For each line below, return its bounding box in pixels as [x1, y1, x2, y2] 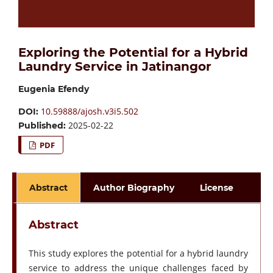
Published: [18, 120, 68, 132]
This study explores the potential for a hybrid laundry [28, 247, 249, 260]
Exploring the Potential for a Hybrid [18, 45, 248, 60]
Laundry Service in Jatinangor [18, 59, 211, 74]
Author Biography [93, 182, 175, 194]
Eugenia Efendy [18, 83, 89, 95]
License [200, 182, 234, 194]
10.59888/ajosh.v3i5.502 [40, 105, 138, 118]
